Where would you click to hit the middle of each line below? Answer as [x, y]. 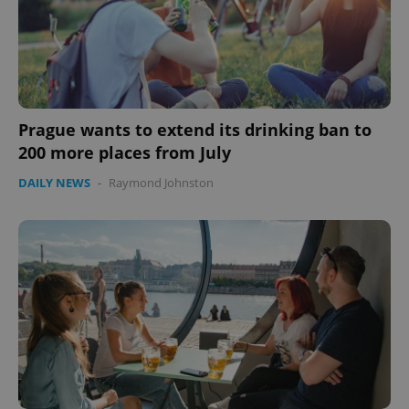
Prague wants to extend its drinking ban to [195, 129]
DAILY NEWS [54, 182]
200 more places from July [125, 152]
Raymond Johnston [161, 182]
